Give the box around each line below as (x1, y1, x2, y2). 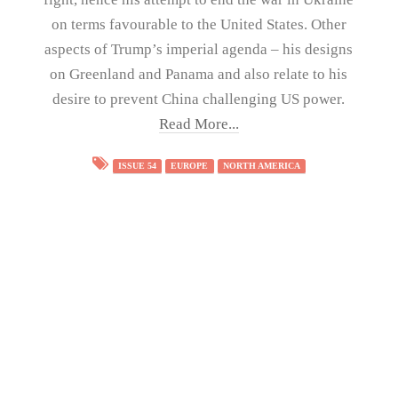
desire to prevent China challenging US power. (52, 90, 346, 107)
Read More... (158, 115, 239, 132)
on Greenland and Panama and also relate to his (50, 65, 348, 83)
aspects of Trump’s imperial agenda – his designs (44, 40, 354, 58)
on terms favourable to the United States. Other (51, 15, 346, 33)
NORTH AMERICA (222, 161, 300, 171)
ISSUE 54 (118, 161, 157, 171)
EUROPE (171, 161, 209, 171)
